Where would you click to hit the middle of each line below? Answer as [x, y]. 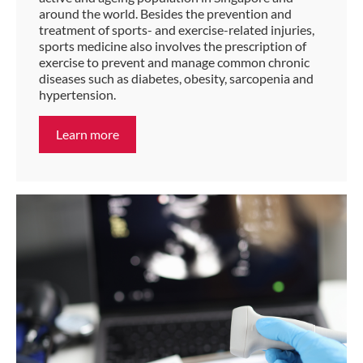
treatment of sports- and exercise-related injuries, [177, 30]
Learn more [88, 135]
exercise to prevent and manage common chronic [174, 62]
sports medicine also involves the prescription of [173, 46]
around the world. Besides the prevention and [165, 14]
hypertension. [77, 95]
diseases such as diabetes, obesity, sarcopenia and [176, 79]
